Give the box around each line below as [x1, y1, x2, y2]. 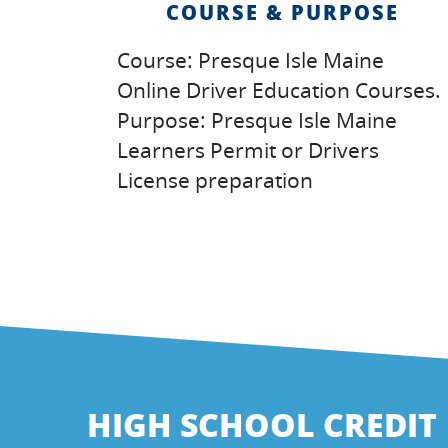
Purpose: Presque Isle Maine [117, 106, 397, 134]
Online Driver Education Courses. [117, 76, 441, 104]
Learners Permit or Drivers [117, 136, 379, 164]
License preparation [117, 166, 313, 194]
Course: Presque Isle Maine [117, 46, 384, 74]
